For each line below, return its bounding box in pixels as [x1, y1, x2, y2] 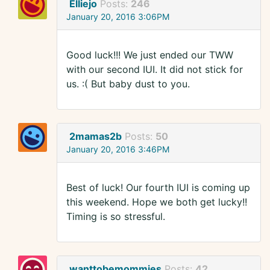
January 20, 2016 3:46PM [66, 144, 169, 155]
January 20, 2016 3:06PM [66, 11, 169, 22]
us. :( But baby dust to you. [66, 78, 190, 90]
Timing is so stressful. [66, 210, 165, 223]
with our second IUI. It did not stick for [66, 63, 243, 76]
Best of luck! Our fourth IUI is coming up [66, 181, 250, 194]
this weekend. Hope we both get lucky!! [66, 196, 247, 209]
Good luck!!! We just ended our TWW [66, 49, 233, 61]
